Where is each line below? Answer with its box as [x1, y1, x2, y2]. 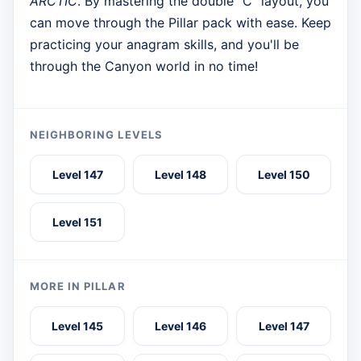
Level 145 [52, 318, 103, 333]
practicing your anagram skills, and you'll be [30, 35, 299, 52]
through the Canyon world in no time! [30, 57, 258, 74]
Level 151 [52, 214, 102, 229]
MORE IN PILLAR [30, 279, 126, 293]
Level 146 [155, 318, 206, 333]
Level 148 [155, 167, 206, 181]
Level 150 [257, 167, 310, 181]
